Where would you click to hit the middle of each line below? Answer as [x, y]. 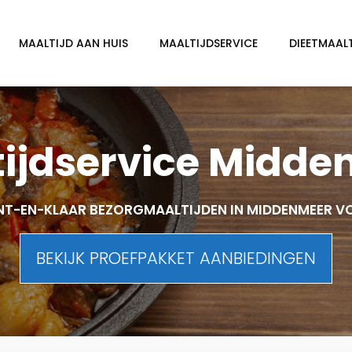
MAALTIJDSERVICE [209, 43]
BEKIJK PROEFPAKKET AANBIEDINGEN [176, 258]
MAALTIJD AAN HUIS [73, 43]
